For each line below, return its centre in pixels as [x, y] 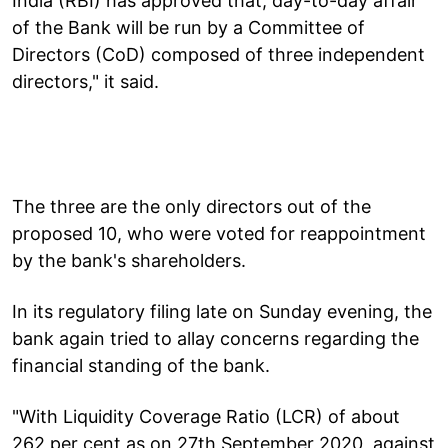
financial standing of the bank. [141, 365]
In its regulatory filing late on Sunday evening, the [222, 311]
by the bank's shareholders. [129, 260]
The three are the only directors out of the [191, 206]
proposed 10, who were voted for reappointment [219, 233]
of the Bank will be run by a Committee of [188, 27]
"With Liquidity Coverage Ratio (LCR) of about [206, 416]
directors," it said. [85, 81]
